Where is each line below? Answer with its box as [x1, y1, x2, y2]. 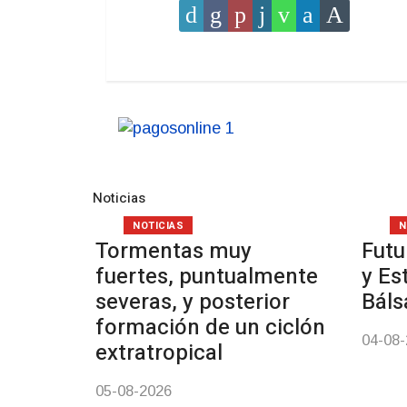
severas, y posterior [95, 286, 290, 318]
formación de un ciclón [95, 312, 325, 343]
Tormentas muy [95, 235, 252, 267]
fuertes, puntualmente [95, 261, 318, 293]
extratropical [95, 337, 223, 369]
